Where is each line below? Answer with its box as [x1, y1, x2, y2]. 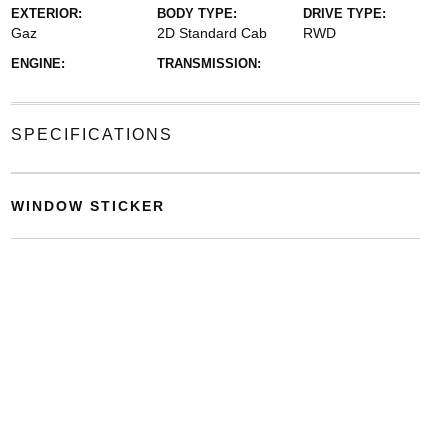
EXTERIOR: [10, 5, 82, 21]
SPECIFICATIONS [10, 125, 173, 143]
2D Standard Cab [156, 24, 267, 41]
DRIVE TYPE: [303, 5, 387, 21]
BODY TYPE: [156, 5, 237, 21]
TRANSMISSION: [156, 55, 261, 71]
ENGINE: [10, 55, 65, 71]
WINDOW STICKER [10, 197, 165, 214]
